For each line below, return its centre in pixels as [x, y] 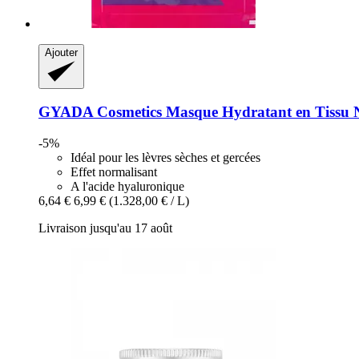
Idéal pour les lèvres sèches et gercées [165, 158]
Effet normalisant [114, 172]
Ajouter [61, 52]
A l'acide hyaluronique [127, 187]
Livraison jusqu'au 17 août [105, 228]
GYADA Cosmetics [100, 112]
